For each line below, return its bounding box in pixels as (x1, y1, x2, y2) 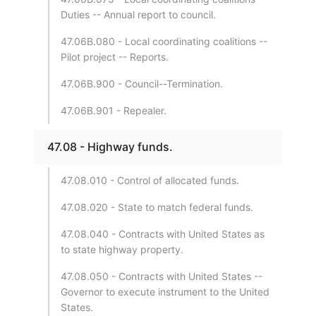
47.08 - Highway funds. (47, 140, 173, 154)
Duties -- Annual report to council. (61, 8, 216, 20)
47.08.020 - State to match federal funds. (61, 201, 253, 213)
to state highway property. (61, 243, 183, 255)
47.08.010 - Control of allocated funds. (61, 174, 239, 186)
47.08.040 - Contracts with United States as (61, 228, 265, 240)
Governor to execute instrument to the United (61, 286, 269, 298)
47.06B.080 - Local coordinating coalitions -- (61, 35, 267, 47)
